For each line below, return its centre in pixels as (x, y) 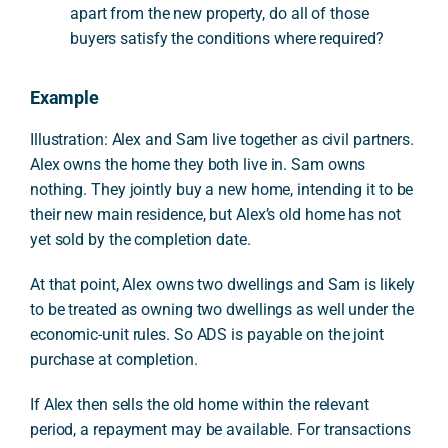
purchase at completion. (113, 360)
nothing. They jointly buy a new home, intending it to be (221, 190)
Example (64, 97)
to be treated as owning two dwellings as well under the (221, 310)
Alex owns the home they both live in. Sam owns (197, 165)
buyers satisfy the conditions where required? (226, 38)
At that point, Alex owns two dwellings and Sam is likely (222, 285)
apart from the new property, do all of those (219, 13)
